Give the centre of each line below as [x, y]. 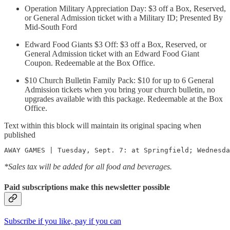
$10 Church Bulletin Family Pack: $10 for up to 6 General [119, 81]
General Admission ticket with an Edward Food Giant [112, 54]
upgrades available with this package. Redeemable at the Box [124, 99]
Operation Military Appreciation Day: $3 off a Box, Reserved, [125, 9]
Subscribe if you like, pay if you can [63, 221]
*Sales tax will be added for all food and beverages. [88, 167]
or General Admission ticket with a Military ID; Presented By [124, 18]
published [20, 135]
